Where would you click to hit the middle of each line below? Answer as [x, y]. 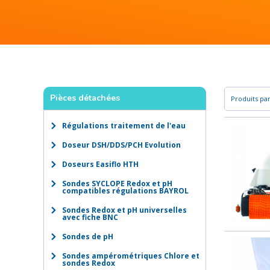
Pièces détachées [85, 98]
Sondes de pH [88, 237]
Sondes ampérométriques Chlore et [131, 256]
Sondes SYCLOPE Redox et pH [117, 184]
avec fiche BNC [90, 217]
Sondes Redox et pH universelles [124, 210]
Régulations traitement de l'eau [124, 126]
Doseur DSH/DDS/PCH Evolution [121, 145]
